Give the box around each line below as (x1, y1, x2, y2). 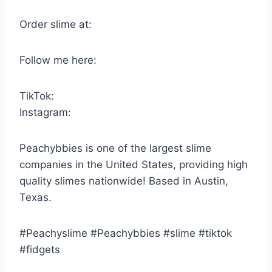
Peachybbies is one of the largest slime (19, 142, 211, 155)
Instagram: (19, 106, 71, 119)
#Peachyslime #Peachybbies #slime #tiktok (19, 227, 232, 240)
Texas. (19, 191, 52, 204)
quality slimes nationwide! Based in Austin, (19, 175, 228, 188)
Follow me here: (19, 54, 97, 67)
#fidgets (19, 243, 60, 256)
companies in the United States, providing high (19, 158, 248, 171)
